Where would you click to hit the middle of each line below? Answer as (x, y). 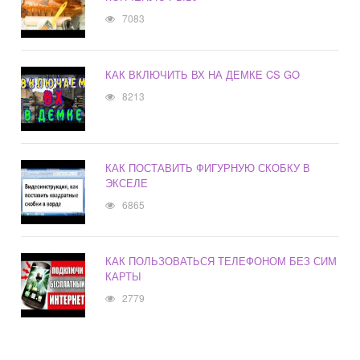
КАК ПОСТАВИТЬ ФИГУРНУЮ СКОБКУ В (208, 168)
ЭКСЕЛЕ (127, 183)
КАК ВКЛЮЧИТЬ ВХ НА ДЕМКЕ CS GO (203, 75)
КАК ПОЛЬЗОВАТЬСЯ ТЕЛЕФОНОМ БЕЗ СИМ (221, 261)
